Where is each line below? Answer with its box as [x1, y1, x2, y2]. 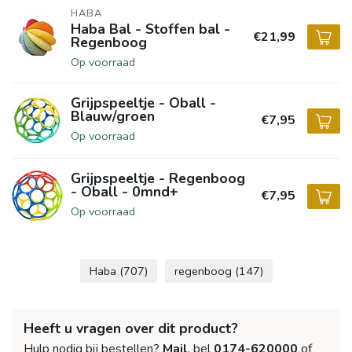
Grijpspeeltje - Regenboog [71, 169, 245, 188]
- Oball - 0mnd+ [71, 182, 178, 201]
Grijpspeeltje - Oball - [71, 93, 216, 112]
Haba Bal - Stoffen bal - [71, 20, 230, 38]
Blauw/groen [71, 107, 155, 126]
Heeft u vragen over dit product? [24, 319, 238, 338]
